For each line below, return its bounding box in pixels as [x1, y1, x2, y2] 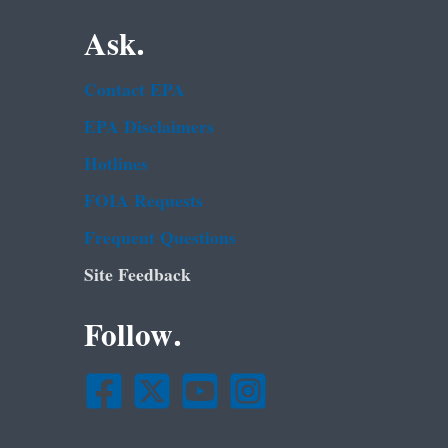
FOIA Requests [83, 183, 203, 221]
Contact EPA [83, 72, 185, 110]
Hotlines [83, 146, 148, 184]
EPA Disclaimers [83, 109, 214, 147]
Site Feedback [83, 257, 191, 295]
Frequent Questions [83, 220, 236, 258]
